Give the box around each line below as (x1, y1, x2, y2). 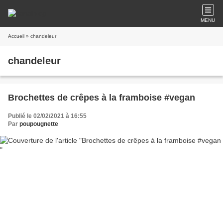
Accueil (8, 33, 24, 39)
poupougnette (19, 120, 58, 127)
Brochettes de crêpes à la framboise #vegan (8, 93, 195, 103)
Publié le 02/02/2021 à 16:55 (8, 112, 87, 119)
